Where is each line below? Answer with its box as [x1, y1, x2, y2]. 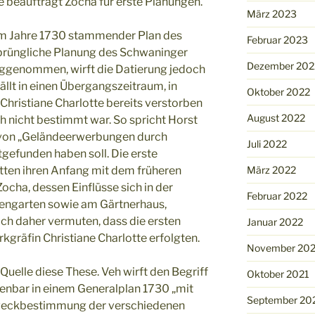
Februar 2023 [246, 33, 308, 46]
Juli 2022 [246, 137, 287, 150]
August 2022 [246, 111, 305, 124]
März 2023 [246, 7, 297, 20]
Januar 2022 [246, 215, 303, 228]
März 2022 [246, 163, 296, 176]
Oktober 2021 [246, 267, 309, 280]
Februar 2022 [246, 189, 307, 202]
